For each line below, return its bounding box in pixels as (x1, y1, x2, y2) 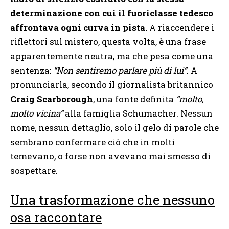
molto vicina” (10, 107, 63, 120)
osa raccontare (10, 208, 102, 226)
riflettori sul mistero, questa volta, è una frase (10, 36, 206, 48)
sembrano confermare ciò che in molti (10, 136, 175, 148)
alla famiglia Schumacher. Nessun (63, 107, 213, 120)
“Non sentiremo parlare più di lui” (53, 64, 187, 77)
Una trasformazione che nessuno (10, 191, 215, 209)
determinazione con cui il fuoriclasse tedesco (10, 7, 213, 19)
